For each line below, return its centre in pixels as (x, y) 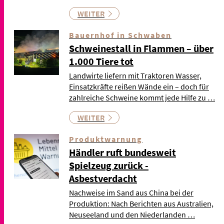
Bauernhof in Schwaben (120, 35)
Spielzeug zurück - (109, 165)
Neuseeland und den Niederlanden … (132, 215)
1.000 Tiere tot (101, 61)
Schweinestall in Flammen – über (141, 48)
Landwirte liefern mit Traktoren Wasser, (135, 76)
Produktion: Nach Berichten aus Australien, (141, 204)
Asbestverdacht (103, 178)
